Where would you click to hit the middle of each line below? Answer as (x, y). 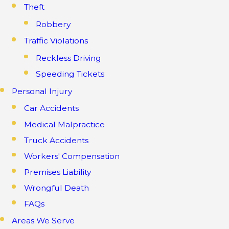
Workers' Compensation (72, 156)
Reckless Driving (69, 58)
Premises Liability (57, 172)
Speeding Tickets (70, 74)
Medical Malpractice (64, 124)
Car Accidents (51, 108)
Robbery (53, 24)
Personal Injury (42, 91)
